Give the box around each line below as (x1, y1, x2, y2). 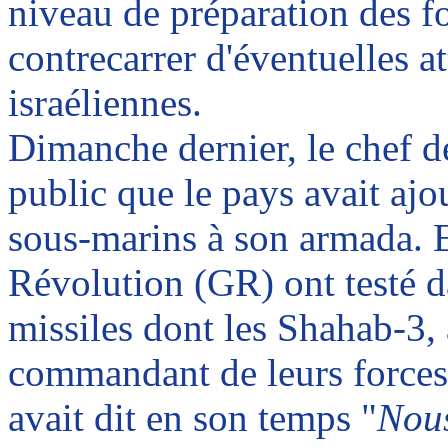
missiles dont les (8, 306, 277, 349)
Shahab (277, 306, 393, 349)
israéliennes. (8, 81, 202, 124)
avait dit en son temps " (8, 396, 377, 439)
